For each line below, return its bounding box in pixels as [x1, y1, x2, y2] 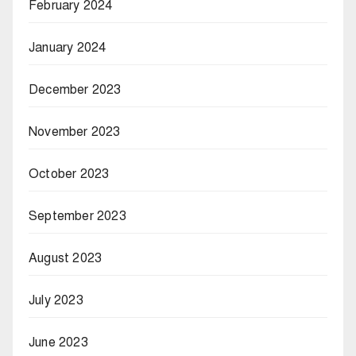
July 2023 [29, 292, 83, 309]
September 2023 [29, 208, 126, 225]
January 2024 [29, 40, 106, 56]
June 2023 [29, 335, 88, 351]
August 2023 [29, 250, 103, 267]
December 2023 [29, 82, 122, 99]
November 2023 [29, 124, 121, 141]
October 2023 [29, 166, 110, 183]
